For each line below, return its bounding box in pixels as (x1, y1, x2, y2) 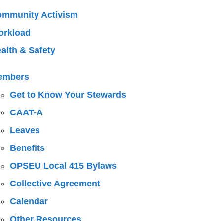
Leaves (9, 125, 40, 135)
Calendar (9, 196, 48, 206)
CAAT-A (9, 108, 43, 117)
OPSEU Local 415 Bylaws (9, 161, 117, 171)
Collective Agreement (9, 179, 100, 188)
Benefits (9, 143, 45, 153)
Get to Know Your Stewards (9, 90, 126, 100)
